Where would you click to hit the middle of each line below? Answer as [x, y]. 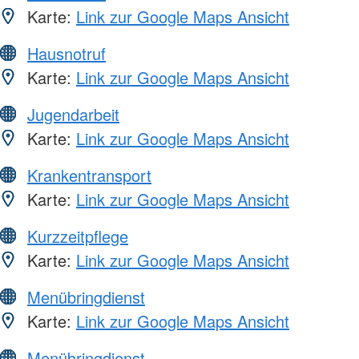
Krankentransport [89, 175]
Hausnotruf [67, 53]
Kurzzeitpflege [78, 236]
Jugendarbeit [73, 114]
